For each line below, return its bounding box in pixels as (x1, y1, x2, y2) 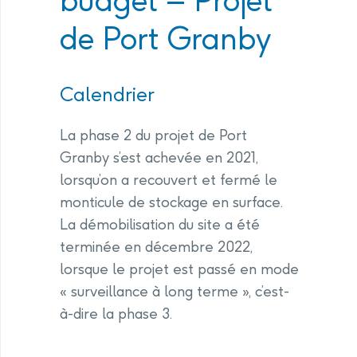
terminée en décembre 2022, (60, 237, 253, 256)
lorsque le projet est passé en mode (60, 260, 299, 278)
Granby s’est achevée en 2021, (60, 148, 258, 167)
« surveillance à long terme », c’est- (60, 282, 289, 300)
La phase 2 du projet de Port (60, 126, 247, 144)
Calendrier (60, 82, 155, 106)
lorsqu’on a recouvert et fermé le (60, 171, 277, 189)
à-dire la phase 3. (60, 304, 172, 323)
